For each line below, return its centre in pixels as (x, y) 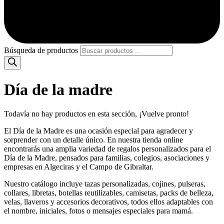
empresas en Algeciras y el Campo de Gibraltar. (79, 167)
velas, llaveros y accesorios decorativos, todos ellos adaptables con (108, 202)
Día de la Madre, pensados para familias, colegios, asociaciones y (107, 158)
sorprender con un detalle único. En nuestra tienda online (93, 140)
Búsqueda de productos (41, 50)
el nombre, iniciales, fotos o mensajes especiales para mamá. (98, 211)
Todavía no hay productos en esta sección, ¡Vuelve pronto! (96, 114)
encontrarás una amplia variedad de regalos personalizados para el (107, 149)
